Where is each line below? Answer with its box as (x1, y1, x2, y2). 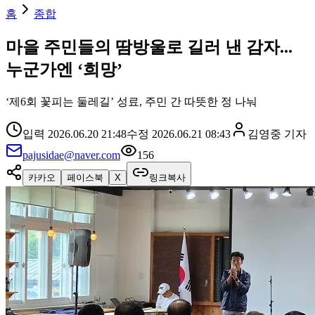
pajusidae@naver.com (22, 148, 120, 161)
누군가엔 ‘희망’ (6, 60, 122, 79)
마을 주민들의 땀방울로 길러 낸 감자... (6, 37, 292, 56)
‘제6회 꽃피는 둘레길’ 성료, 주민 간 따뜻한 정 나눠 (6, 95, 257, 108)
